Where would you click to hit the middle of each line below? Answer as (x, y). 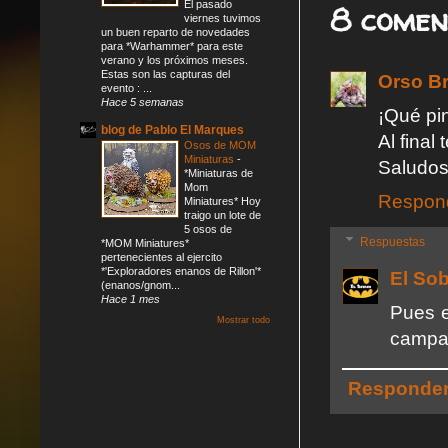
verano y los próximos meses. (174, 59)
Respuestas (393, 241)
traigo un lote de (222, 214)
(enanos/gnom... (140, 284)
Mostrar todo (243, 319)
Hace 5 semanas (142, 101)
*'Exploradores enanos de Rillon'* (181, 270)
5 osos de (208, 228)
